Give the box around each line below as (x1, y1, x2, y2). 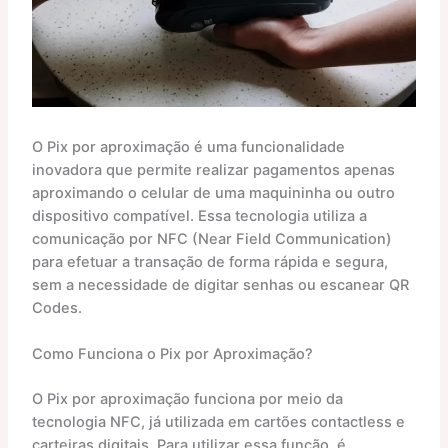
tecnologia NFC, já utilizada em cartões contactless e (31, 413, 405, 432)
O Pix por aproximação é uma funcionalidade (31, 137, 345, 156)
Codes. (31, 298, 82, 317)
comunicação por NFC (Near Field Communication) (31, 229, 392, 248)
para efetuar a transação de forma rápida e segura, (31, 252, 388, 271)
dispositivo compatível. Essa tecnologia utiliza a (31, 206, 367, 225)
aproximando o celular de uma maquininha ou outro (31, 183, 395, 202)
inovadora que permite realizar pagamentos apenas (31, 160, 395, 179)
